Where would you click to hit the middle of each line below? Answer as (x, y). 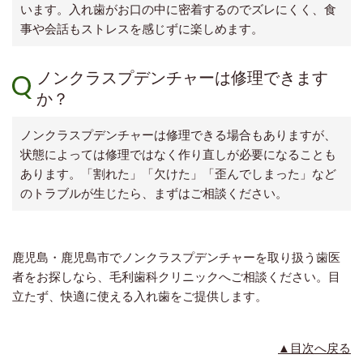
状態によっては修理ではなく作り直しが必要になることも (178, 154)
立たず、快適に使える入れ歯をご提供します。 (140, 296)
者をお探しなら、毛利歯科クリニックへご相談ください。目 (176, 277)
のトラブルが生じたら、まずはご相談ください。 (154, 193)
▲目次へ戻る (314, 348)
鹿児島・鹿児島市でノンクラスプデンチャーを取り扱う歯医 (176, 257)
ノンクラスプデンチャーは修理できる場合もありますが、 (178, 135)
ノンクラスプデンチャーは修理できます (182, 77)
